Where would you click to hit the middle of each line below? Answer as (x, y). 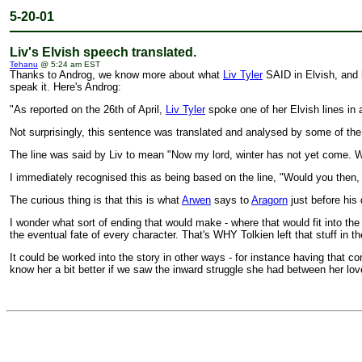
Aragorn (269, 200)
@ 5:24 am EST (69, 64)
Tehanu (24, 64)
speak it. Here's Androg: (65, 87)
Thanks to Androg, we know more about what (116, 75)
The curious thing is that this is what (96, 200)
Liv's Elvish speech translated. (103, 52)
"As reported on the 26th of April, (88, 109)
